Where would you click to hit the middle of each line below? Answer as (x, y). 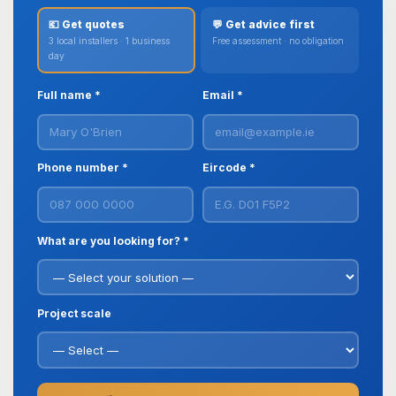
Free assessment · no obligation (278, 41)
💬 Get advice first (263, 25)
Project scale (74, 313)
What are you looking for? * (113, 240)
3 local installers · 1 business (109, 41)
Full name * (69, 95)
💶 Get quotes (86, 25)
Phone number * (83, 168)
